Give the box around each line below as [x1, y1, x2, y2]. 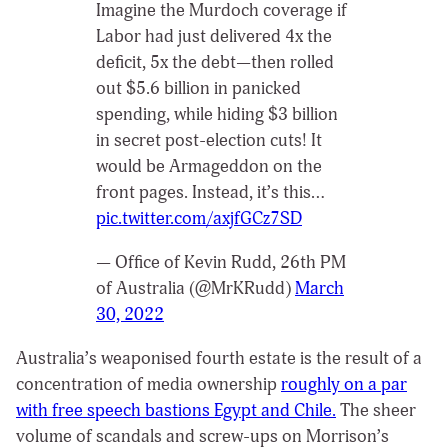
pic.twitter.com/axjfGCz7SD [96, 207, 302, 231]
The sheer [336, 398, 416, 422]
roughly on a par [281, 372, 407, 396]
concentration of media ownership [16, 372, 281, 396]
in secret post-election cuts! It [96, 129, 322, 153]
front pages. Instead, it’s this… [96, 181, 325, 205]
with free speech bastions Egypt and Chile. [16, 398, 336, 422]
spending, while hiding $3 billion [96, 103, 338, 127]
